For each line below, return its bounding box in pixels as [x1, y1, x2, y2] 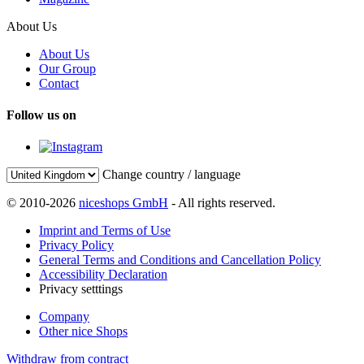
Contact [39, 76, 79, 90]
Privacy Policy [39, 238, 114, 253]
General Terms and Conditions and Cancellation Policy [39, 253, 321, 267]
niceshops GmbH [79, 196, 168, 210]
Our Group [39, 61, 96, 76]
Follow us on [6, 107, 76, 122]
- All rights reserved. [168, 196, 275, 210]
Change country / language [102, 167, 240, 182]
